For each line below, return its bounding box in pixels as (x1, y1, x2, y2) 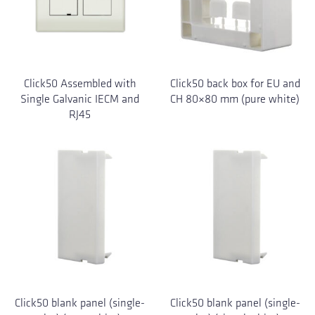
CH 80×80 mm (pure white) (170, 92, 300, 106)
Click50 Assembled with (23, 77, 136, 91)
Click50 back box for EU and (169, 77, 300, 91)
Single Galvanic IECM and (20, 92, 140, 106)
